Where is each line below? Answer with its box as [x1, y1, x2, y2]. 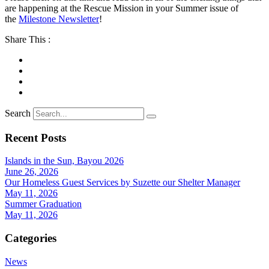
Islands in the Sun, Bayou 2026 [5, 156, 124, 166]
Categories [5, 231, 56, 244]
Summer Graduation [5, 199, 82, 210]
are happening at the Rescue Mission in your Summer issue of [5, 2, 238, 13]
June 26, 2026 [5, 166, 58, 177]
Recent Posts [5, 131, 66, 144]
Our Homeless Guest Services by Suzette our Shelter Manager [5, 177, 240, 188]
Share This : [5, 34, 50, 44]
